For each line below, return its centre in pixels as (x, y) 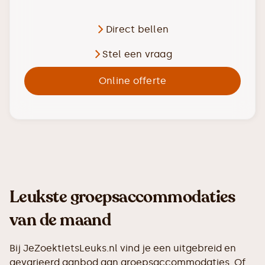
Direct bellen (137, 29)
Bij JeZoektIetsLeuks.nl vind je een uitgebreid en (123, 248)
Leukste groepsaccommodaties (122, 197)
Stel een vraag (137, 54)
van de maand (60, 220)
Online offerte (132, 80)
